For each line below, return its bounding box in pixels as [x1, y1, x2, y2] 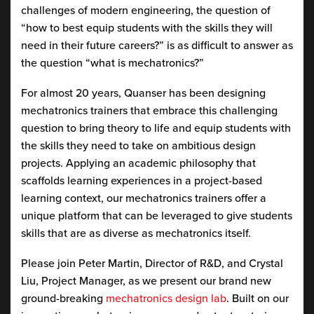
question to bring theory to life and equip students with [21, 120, 291, 135]
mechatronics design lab [106, 290, 226, 306]
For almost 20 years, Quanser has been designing [21, 85, 266, 100]
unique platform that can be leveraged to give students [21, 207, 292, 223]
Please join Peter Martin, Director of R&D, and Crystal [21, 255, 283, 271]
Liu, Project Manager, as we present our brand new [21, 273, 271, 288]
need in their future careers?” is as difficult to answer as [21, 37, 293, 53]
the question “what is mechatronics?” [21, 55, 204, 70]
